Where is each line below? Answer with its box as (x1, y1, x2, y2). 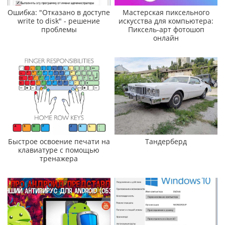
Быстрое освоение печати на (8, 136, 110, 146)
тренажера (40, 153, 78, 163)
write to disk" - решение (18, 16, 100, 26)
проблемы (41, 25, 77, 35)
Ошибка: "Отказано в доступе (8, 8, 110, 18)
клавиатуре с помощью (18, 145, 100, 155)
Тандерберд (145, 136, 187, 146)
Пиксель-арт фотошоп (128, 25, 204, 35)
